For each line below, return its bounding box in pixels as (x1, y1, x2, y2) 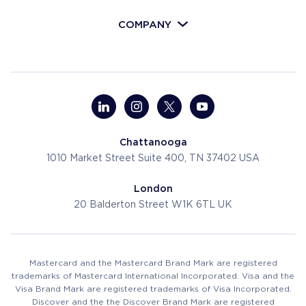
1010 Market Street (46, 154, 138, 163)
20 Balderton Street (74, 200, 171, 210)
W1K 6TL (171, 200, 218, 210)
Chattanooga (119, 137, 187, 147)
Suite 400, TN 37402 (138, 154, 239, 163)
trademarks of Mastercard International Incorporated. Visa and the (12, 272, 294, 280)
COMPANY (118, 18, 171, 29)
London (133, 183, 173, 193)
